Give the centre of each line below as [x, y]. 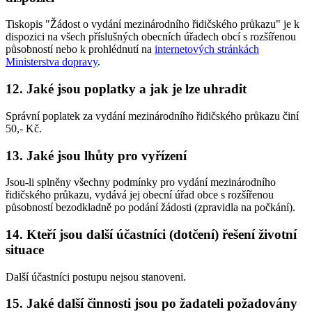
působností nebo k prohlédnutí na [80, 49]
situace [25, 249]
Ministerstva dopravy [52, 62]
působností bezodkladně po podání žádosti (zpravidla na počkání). [150, 208]
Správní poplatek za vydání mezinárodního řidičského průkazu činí [152, 116]
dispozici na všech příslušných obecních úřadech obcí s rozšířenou [151, 37]
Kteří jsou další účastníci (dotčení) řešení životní [162, 234]
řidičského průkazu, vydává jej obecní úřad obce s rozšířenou [140, 195]
